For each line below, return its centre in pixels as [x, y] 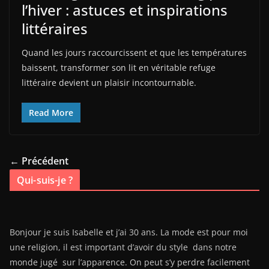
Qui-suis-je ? [45, 180]
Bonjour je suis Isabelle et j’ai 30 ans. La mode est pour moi [129, 232]
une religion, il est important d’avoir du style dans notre [123, 247]
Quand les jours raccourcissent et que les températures [134, 53]
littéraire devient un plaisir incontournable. [109, 83]
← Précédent [39, 161]
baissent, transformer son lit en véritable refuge [119, 68]
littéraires [55, 29]
